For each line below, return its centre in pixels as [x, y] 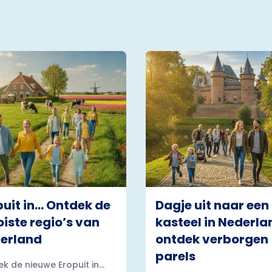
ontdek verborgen [212, 239]
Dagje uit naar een [212, 205]
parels [175, 256]
